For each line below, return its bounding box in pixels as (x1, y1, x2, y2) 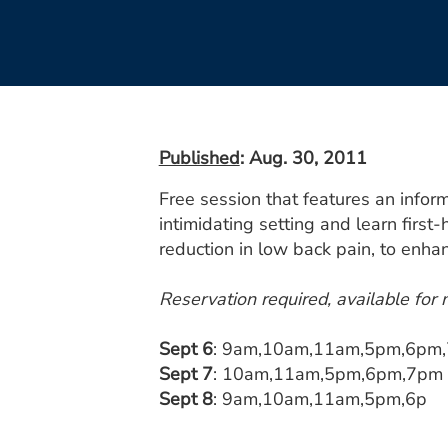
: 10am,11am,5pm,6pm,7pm (212, 362, 443, 386)
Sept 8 (158, 387, 213, 411)
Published (158, 146, 240, 170)
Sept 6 (158, 337, 213, 361)
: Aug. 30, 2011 (239, 146, 367, 170)
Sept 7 (158, 362, 213, 386)
